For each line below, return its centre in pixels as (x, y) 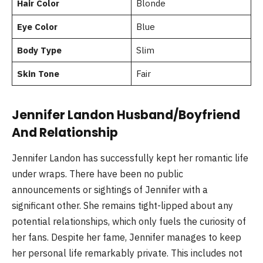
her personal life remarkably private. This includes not (127, 253)
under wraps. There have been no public (97, 174)
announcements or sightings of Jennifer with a (110, 190)
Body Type (39, 50)
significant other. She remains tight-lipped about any (122, 205)
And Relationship (65, 132)
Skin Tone (38, 73)
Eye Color (37, 26)
